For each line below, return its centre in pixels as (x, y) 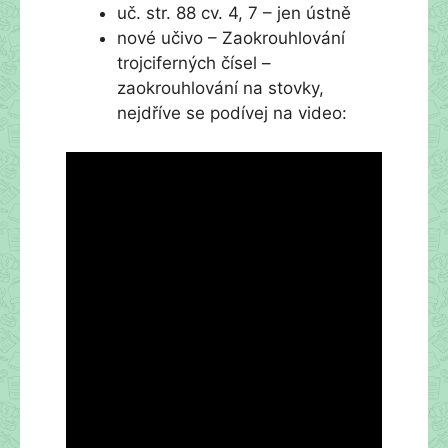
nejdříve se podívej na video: (232, 113)
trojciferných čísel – (194, 63)
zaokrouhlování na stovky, (220, 88)
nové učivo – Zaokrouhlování (231, 38)
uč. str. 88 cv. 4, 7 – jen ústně (234, 13)
